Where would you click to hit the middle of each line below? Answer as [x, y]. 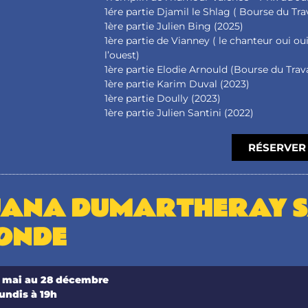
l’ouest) [122, 55]
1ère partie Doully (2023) [163, 99]
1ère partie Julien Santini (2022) [179, 113]
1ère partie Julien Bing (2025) [174, 26]
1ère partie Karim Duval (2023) [177, 84]
